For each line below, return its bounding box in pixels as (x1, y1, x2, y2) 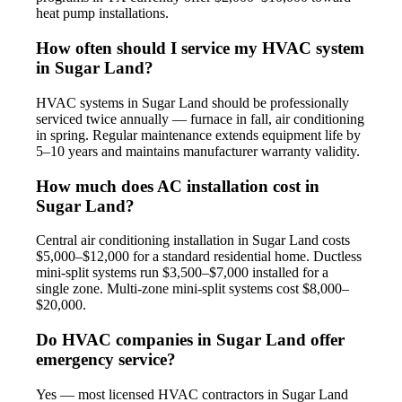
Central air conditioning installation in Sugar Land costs (36, 232, 350, 249)
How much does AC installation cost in (36, 176, 319, 196)
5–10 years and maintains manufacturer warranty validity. (36, 143, 360, 159)
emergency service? (36, 350, 176, 370)
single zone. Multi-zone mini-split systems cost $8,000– (36, 281, 349, 297)
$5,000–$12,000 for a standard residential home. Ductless (36, 249, 362, 265)
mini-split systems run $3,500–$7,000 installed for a (36, 265, 328, 281)
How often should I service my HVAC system (36, 39, 364, 58)
